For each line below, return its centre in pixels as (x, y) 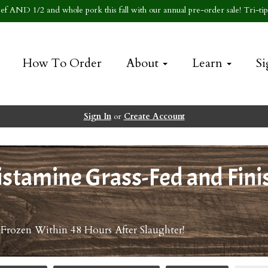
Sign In (97, 116)
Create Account (154, 116)
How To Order (62, 63)
